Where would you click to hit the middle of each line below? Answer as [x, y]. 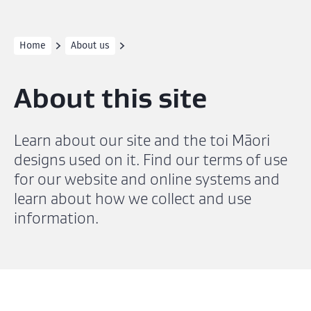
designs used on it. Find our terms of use [151, 160]
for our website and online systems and [147, 179]
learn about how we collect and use [133, 199]
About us [90, 45]
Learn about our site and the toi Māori [142, 140]
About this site [111, 98]
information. [56, 218]
